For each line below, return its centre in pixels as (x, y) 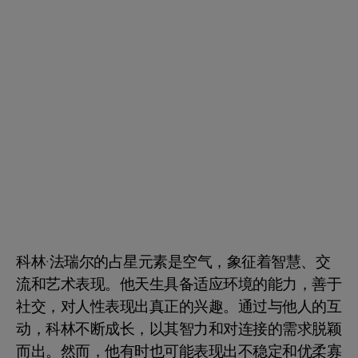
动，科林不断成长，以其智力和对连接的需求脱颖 (179, 330)
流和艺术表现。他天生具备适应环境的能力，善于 (179, 285)
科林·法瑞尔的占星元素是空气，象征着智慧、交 (173, 263)
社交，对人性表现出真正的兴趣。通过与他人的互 (179, 307)
